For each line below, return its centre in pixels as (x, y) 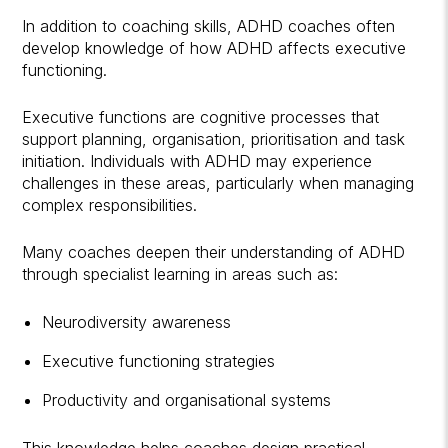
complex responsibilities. (110, 204)
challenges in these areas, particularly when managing (218, 182)
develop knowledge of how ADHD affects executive (214, 47)
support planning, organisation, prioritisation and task (214, 138)
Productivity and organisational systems (187, 399)
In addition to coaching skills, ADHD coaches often (209, 25)
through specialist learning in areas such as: (180, 273)
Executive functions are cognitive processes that (201, 116)
